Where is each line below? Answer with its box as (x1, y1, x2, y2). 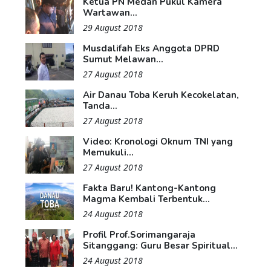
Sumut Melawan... (83, 53, 163, 65)
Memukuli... (83, 146, 134, 158)
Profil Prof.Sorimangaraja (83, 228, 195, 241)
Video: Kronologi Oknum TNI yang (83, 135, 233, 148)
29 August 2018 (83, 21, 143, 33)
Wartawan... (83, 6, 137, 19)
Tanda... (83, 99, 117, 112)
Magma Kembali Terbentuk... (83, 192, 210, 205)
